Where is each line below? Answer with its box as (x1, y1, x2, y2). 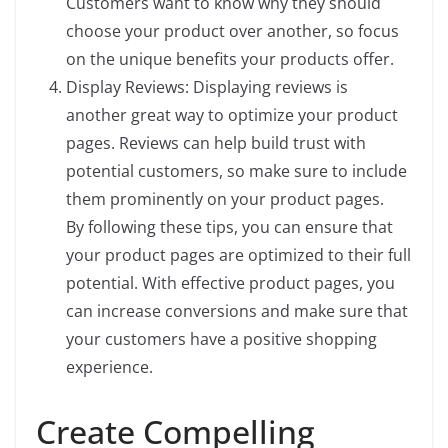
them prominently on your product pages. (66, 188, 384, 210)
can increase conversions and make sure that (66, 300, 408, 322)
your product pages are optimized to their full (66, 244, 411, 266)
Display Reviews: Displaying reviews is (66, 76, 348, 98)
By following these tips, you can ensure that (66, 216, 393, 238)
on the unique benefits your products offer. (66, 48, 394, 70)
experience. (66, 356, 153, 378)
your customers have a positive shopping (66, 328, 377, 350)
